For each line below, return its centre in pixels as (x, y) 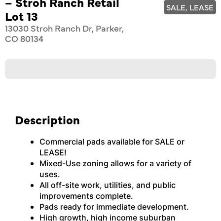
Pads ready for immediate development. (114, 207)
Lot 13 (21, 16)
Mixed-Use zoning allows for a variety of (115, 163)
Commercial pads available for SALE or (112, 142)
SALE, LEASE (190, 7)
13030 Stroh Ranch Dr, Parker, (64, 28)
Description (47, 119)
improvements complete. (86, 196)
